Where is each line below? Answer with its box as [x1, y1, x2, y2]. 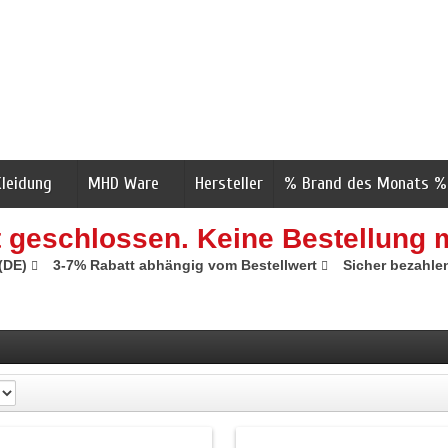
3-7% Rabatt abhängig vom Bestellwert [52, 257, 321, 273]
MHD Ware [88, 173, 159, 194]
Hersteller [195, 173, 263, 194]
